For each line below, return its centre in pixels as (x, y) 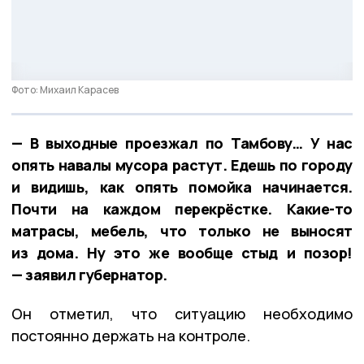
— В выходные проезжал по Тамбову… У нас (182, 143)
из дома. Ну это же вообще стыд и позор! (182, 252)
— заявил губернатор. (90, 274)
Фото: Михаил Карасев (65, 89)
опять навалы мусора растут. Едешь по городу (182, 165)
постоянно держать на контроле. (131, 335)
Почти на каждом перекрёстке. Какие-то (182, 208)
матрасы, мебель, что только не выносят (182, 230)
